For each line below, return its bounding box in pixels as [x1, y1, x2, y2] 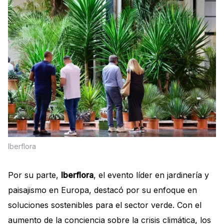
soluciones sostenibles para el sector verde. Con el [8, 200, 201, 210]
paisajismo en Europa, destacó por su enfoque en [8, 185, 197, 195]
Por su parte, [8, 170, 61, 180]
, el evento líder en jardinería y [93, 170, 209, 180]
